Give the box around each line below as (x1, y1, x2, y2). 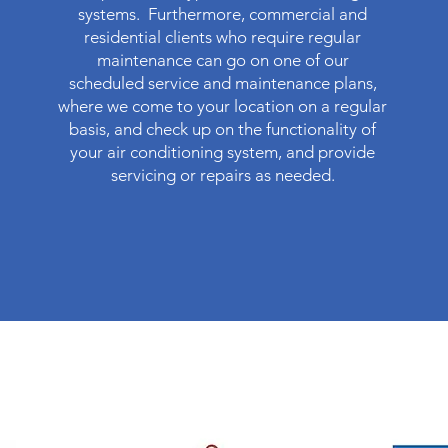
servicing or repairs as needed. (110, 165, 335, 185)
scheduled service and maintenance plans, (68, 73, 377, 93)
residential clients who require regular (84, 27, 362, 47)
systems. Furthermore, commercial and (78, 4, 368, 24)
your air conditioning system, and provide (70, 142, 376, 162)
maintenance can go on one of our (96, 50, 349, 70)
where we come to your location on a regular (58, 96, 388, 116)
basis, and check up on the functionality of (69, 119, 377, 139)
